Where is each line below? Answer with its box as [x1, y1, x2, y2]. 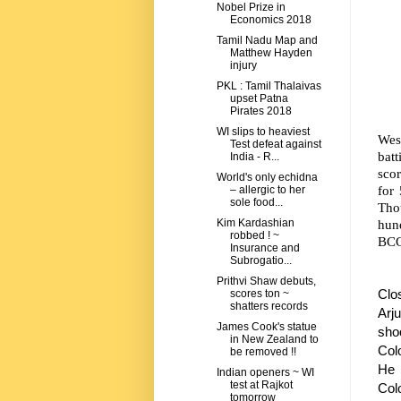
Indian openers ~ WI [216, 366, 314, 380]
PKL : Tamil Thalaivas [216, 80, 321, 93]
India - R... [229, 150, 279, 164]
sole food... [229, 196, 283, 209]
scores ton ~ [229, 287, 289, 301]
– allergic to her [229, 183, 305, 197]
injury [229, 59, 257, 73]
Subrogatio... [229, 254, 292, 268]
